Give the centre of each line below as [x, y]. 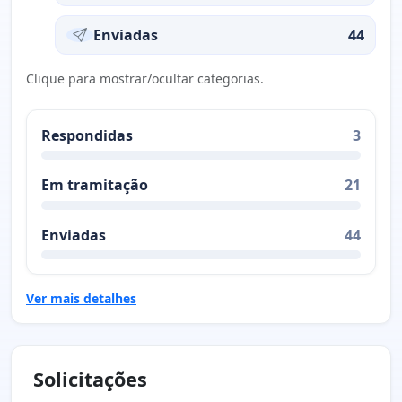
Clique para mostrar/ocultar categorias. [145, 78]
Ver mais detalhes [81, 299]
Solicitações [90, 380]
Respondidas [87, 135]
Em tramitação [95, 185]
